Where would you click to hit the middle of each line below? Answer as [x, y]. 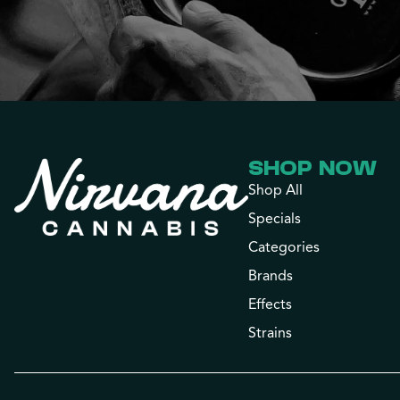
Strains [271, 333]
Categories [284, 247]
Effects [271, 304]
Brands [271, 276]
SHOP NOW [313, 168]
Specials [275, 219]
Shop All [276, 190]
